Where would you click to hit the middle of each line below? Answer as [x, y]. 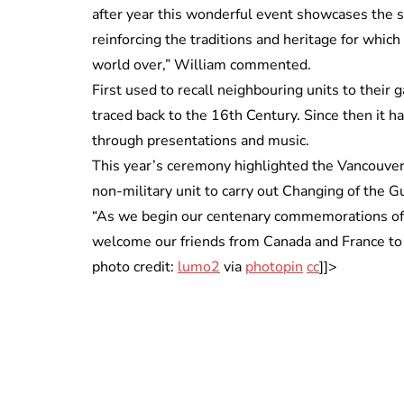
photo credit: [135, 266]
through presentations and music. [201, 140]
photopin [274, 266]
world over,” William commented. [202, 64]
